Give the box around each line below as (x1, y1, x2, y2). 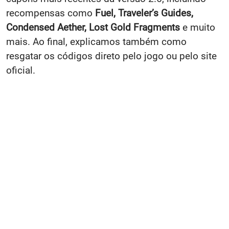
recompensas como (6, 7, 95, 19)
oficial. (6, 64, 35, 76)
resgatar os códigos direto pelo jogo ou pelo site (6, 50, 217, 62)
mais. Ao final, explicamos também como (6, 35, 187, 48)
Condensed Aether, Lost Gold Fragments (6, 21, 180, 33)
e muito (180, 21, 215, 33)
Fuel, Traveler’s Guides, (95, 7, 193, 19)
